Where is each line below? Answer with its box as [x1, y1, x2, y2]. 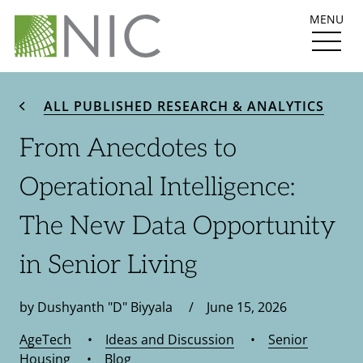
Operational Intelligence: [19, 172, 295, 203]
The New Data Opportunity [19, 211, 335, 242]
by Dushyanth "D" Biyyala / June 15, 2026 [19, 298, 287, 317]
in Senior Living [19, 250, 198, 281]
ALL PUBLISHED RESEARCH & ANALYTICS [44, 97, 324, 116]
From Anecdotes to [19, 133, 237, 164]
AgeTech [19, 331, 71, 349]
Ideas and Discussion [105, 331, 234, 349]
